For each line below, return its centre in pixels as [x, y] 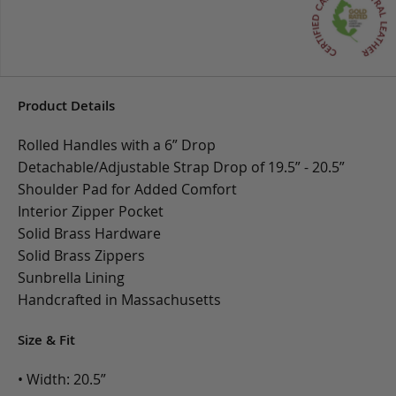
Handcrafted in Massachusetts [119, 300]
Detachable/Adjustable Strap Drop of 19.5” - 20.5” [181, 168]
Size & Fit [46, 340]
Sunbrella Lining [71, 278]
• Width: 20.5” [62, 380]
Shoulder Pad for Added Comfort [127, 190]
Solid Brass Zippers [81, 256]
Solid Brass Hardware [89, 234]
